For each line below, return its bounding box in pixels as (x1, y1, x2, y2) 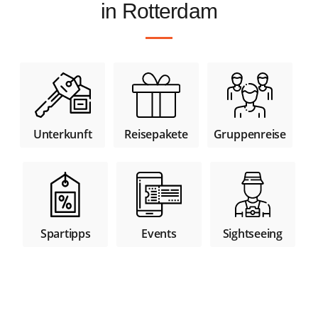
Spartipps (40, 225, 91, 241)
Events (141, 225, 177, 241)
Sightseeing (222, 225, 283, 241)
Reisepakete (124, 126, 188, 142)
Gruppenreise (213, 126, 286, 142)
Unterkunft (33, 126, 92, 142)
